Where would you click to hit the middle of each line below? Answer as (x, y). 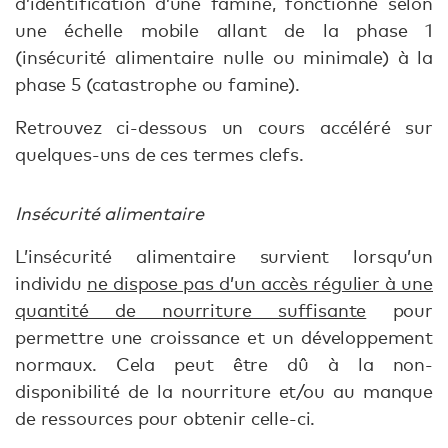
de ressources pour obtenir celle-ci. (165, 418)
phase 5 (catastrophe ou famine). (160, 84)
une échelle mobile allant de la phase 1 (224, 30)
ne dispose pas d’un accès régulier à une (260, 283)
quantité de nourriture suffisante (191, 310)
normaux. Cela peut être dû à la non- (224, 364)
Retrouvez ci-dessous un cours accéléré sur (224, 127)
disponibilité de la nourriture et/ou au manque (224, 391)
